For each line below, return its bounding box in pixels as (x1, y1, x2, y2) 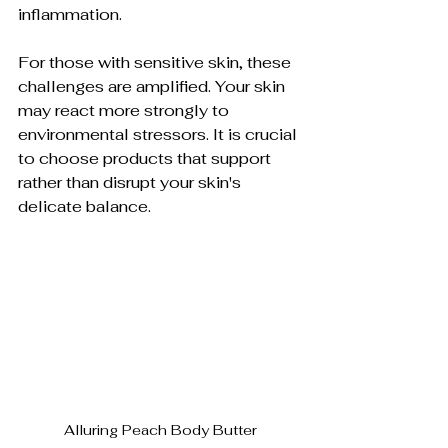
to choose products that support (18, 147, 275, 169)
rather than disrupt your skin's (18, 171, 245, 193)
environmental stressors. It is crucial (18, 123, 301, 145)
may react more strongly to (18, 99, 233, 121)
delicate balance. (18, 195, 151, 217)
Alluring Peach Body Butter (63, 421, 257, 440)
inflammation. (18, 3, 122, 25)
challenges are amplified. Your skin (18, 75, 289, 97)
